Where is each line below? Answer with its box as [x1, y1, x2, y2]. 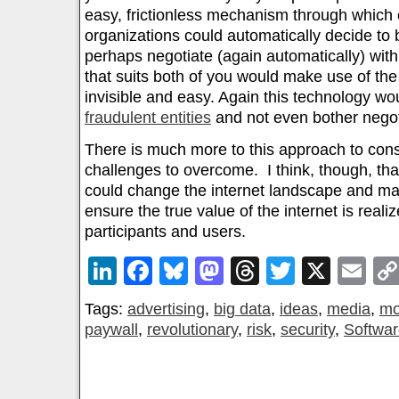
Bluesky [188, 255, 288, 288]
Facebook [152, 255, 279, 288]
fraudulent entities [85, 109, 211, 127]
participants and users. [85, 223, 246, 241]
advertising [127, 300, 205, 319]
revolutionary [147, 321, 238, 339]
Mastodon [224, 255, 350, 288]
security [281, 321, 335, 339]
